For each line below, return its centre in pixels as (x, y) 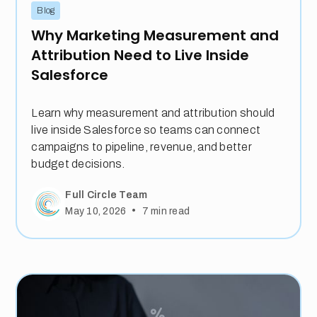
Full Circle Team (106, 195)
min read (169, 211)
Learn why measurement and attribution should (153, 113)
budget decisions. (78, 163)
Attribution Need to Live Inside (140, 55)
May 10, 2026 (96, 211)
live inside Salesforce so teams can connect (146, 129)
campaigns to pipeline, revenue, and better (142, 146)
